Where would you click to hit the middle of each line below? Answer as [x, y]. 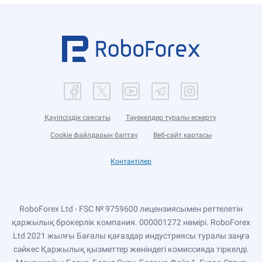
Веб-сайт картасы [182, 135]
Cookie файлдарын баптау [94, 135]
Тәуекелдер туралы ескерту [171, 118]
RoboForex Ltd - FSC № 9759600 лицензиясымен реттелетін [131, 209]
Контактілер [131, 161]
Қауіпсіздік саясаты [77, 118]
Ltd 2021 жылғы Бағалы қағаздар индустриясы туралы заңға [131, 236]
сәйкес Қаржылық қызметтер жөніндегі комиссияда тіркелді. [131, 249]
